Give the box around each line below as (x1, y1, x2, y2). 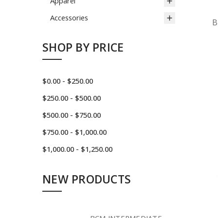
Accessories (50, 12, 88, 22)
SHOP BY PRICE (42, 39, 124, 55)
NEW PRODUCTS (42, 171, 131, 187)
